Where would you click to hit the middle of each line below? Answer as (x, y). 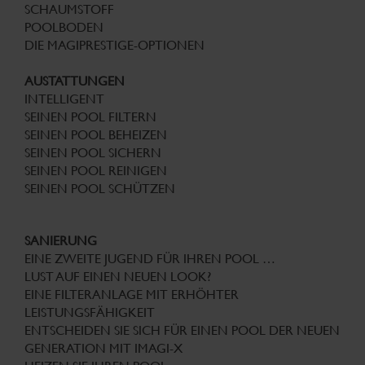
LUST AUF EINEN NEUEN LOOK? (118, 277)
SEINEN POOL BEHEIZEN (96, 135)
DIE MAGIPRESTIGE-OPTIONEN (114, 46)
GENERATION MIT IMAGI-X (103, 349)
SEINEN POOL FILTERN (90, 117)
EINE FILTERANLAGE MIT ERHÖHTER (132, 295)
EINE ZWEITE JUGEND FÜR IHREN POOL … (150, 259)
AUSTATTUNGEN (75, 81)
